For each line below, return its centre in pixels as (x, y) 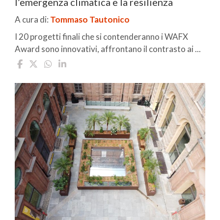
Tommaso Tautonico (90, 19)
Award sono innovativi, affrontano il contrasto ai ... (108, 49)
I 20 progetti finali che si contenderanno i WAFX (101, 36)
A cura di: (32, 19)
